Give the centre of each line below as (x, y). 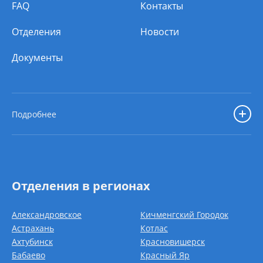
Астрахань (33, 228)
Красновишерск (173, 242)
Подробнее (34, 114)
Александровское (47, 215)
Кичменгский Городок (184, 215)
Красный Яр (165, 255)
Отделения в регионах (81, 186)
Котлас (154, 228)
